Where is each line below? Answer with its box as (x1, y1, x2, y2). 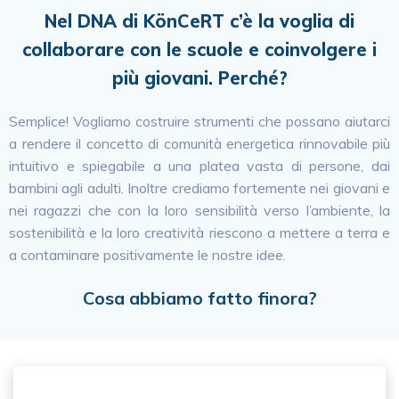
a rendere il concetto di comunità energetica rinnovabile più (9, 134, 390, 152)
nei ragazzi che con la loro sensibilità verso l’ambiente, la (9, 201, 390, 219)
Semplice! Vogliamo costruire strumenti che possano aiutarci (9, 112, 390, 130)
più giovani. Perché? (111, 67, 288, 89)
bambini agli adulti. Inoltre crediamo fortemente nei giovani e (9, 179, 390, 197)
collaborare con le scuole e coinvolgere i (22, 38, 377, 61)
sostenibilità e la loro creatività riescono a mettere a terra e (9, 224, 390, 241)
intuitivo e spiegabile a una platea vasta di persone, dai (9, 157, 390, 175)
